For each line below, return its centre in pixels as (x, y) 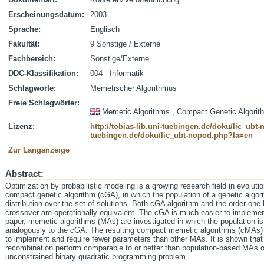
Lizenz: (22, 126)
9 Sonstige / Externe (125, 44)
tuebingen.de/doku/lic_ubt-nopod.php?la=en (171, 135)
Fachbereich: (32, 59)
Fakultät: (24, 44)
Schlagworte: (32, 88)
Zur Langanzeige (39, 150)
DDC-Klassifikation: (43, 73)
